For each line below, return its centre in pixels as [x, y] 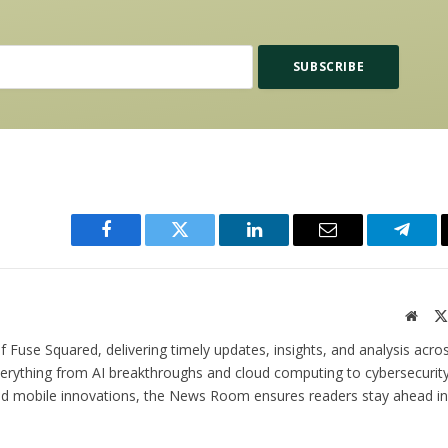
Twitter [204, 244]
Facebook [139, 244]
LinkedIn [285, 244]
